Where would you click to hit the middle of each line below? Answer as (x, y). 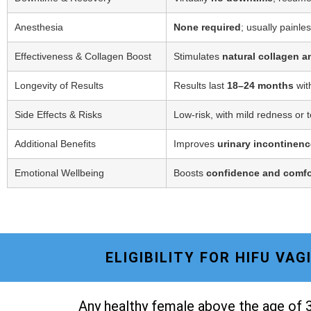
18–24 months (260, 86)
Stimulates (198, 57)
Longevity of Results (59, 86)
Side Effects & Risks (58, 115)
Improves (195, 144)
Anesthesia (39, 27)
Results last (200, 86)
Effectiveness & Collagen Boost (83, 57)
